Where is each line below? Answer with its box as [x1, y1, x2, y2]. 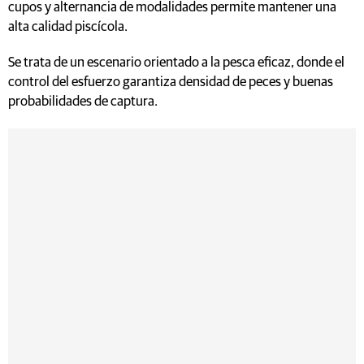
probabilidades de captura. [8, 94, 158, 109]
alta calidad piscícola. [8, 19, 128, 34]
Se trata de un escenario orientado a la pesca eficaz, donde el [8, 55, 344, 70]
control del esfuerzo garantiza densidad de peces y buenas [8, 75, 333, 89]
